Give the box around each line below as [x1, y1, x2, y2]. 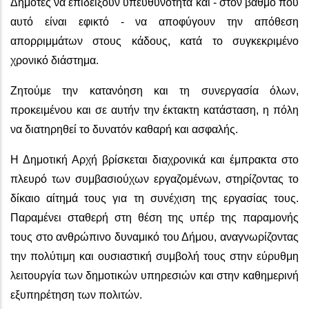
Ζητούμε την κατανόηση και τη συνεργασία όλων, [10, 84, 299, 97]
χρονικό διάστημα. [10, 54, 99, 66]
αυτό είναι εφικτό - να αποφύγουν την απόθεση [10, 15, 299, 28]
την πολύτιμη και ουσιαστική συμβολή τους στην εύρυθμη [10, 250, 299, 262]
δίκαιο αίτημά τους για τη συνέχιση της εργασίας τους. [10, 192, 299, 204]
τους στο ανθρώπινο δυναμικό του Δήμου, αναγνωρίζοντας [10, 230, 299, 243]
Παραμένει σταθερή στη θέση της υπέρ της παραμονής [10, 211, 299, 223]
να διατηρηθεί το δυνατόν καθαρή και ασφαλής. [10, 123, 238, 135]
